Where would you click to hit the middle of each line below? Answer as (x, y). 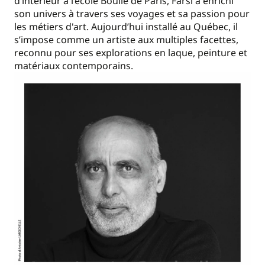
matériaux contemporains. (74, 66)
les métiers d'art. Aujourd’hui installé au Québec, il (126, 27)
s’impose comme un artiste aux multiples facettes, (126, 40)
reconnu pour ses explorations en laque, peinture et (131, 53)
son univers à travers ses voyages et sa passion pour (132, 14)
